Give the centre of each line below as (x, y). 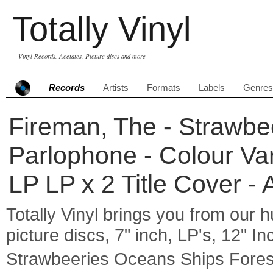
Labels (212, 88)
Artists (116, 88)
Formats (164, 88)
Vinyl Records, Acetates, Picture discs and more (82, 56)
